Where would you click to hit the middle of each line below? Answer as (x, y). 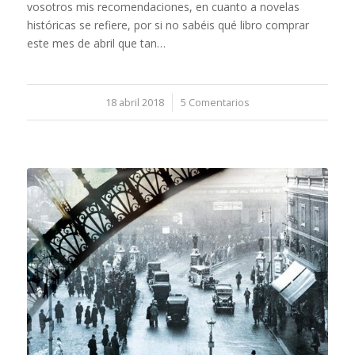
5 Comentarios (215, 103)
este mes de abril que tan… (96, 44)
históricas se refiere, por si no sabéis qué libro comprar (168, 25)
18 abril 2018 (134, 103)
